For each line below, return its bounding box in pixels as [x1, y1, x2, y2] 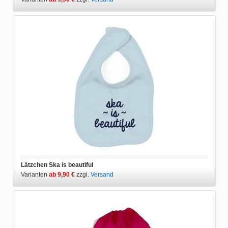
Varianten [21, 170, 49, 178]
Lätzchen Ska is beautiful [21, 161, 93, 168]
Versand [91, 170, 113, 178]
